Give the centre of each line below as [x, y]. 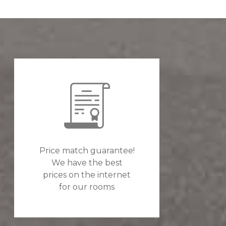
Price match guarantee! [87, 151]
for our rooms [87, 187]
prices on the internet [87, 175]
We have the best [87, 163]
